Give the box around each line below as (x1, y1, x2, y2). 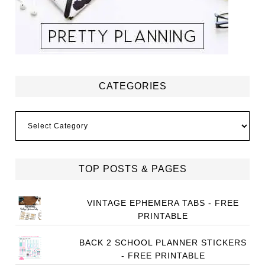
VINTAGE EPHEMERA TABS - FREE (87, 198, 240, 208)
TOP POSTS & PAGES (78, 164, 187, 174)
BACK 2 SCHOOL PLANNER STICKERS (79, 238, 247, 247)
